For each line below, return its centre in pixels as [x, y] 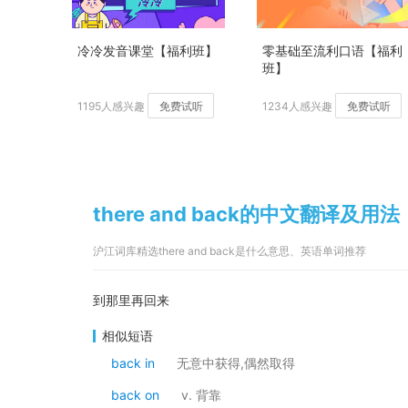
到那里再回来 [131, 300]
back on [135, 395]
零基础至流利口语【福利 [332, 51]
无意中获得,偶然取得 [236, 363]
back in [133, 363]
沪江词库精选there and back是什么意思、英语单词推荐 [229, 251]
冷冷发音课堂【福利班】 [148, 51]
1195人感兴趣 [111, 106]
